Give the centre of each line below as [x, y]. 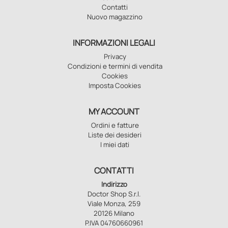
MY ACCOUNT [114, 112]
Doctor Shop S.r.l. [114, 194]
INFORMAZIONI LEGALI [114, 43]
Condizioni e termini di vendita [115, 66]
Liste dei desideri [115, 135]
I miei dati [115, 145]
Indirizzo [114, 184]
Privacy [115, 57]
